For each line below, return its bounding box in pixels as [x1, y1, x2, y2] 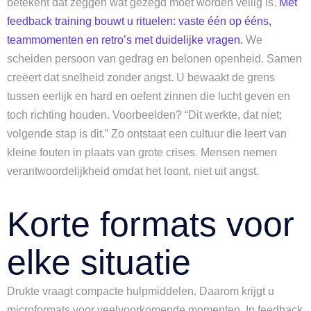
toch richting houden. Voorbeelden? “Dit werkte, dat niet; [7, 109, 282, 121]
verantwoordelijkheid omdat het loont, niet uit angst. [7, 165, 259, 177]
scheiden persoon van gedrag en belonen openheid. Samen [7, 53, 302, 65]
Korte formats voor [7, 205, 294, 244]
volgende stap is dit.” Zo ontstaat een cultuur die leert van [7, 128, 287, 140]
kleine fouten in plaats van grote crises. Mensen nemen [7, 146, 277, 158]
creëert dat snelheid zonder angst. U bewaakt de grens [7, 72, 275, 83]
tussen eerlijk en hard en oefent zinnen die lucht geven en [7, 90, 290, 102]
